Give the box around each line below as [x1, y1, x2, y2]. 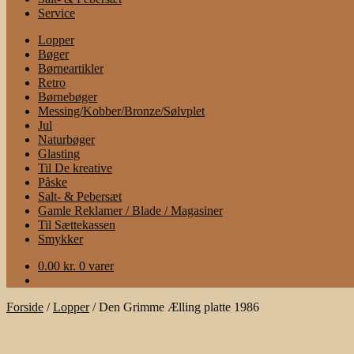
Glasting [38, 147, 80, 160]
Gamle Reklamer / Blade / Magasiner [38, 204, 223, 217]
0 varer [79, 259, 114, 273]
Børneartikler [38, 62, 104, 75]
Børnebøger [38, 90, 97, 104]
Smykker [38, 232, 83, 246]
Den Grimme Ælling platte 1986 [99, 300, 259, 314]
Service [38, 6, 75, 20]
